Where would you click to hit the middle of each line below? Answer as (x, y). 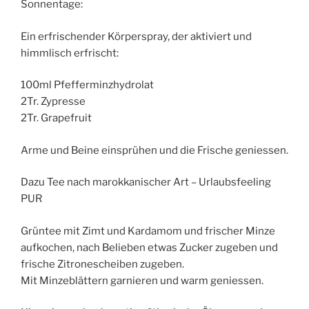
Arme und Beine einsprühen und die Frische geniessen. (154, 150)
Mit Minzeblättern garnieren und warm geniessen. (142, 280)
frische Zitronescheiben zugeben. (102, 264)
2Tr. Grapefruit (56, 118)
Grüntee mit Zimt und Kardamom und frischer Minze (148, 231)
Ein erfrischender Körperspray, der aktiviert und (136, 36)
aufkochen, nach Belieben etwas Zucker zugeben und (149, 247)
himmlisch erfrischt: (70, 53)
